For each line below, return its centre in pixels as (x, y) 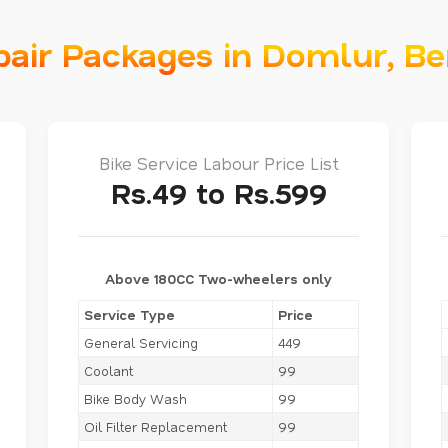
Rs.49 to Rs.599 (218, 192)
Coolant (108, 370)
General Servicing (141, 342)
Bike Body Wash (135, 398)
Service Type (129, 314)
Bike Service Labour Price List (218, 162)
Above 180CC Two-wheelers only (218, 278)
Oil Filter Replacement (155, 426)
